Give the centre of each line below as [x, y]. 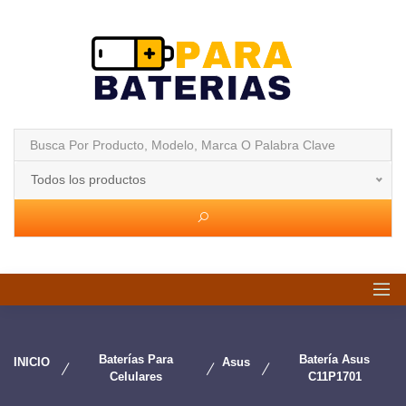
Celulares [135, 377]
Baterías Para [135, 359]
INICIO [32, 362]
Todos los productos [88, 179]
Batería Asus [335, 359]
